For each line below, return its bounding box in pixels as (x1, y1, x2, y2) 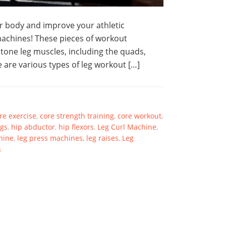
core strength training (40, 111, 114, 121)
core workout (118, 111, 161, 121)
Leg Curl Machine (97, 122, 156, 132)
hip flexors (59, 122, 94, 132)
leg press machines (17, 133, 83, 143)
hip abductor (11, 122, 55, 132)
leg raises (86, 133, 119, 143)
